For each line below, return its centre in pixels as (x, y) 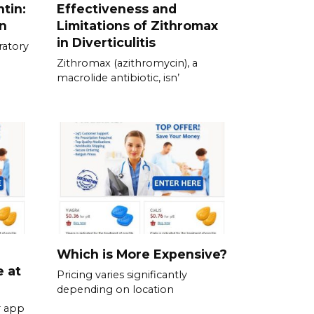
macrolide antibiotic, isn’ (118, 78)
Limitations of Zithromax (137, 26)
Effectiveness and (117, 9)
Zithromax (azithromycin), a (127, 63)
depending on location (115, 289)
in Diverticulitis (106, 43)
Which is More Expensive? (142, 254)
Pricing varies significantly (122, 274)
